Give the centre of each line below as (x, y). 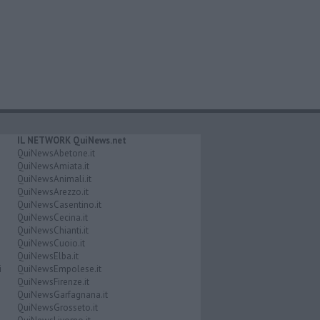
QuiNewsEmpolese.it (59, 269)
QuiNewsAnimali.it (54, 179)
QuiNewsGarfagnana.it (62, 294)
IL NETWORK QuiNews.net (71, 140)
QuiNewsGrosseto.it (57, 307)
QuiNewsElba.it (47, 256)
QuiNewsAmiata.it (53, 166)
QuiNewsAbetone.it (56, 153)
